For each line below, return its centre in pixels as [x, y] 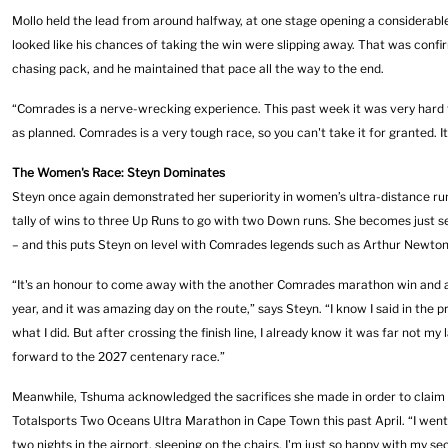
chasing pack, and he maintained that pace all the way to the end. [198, 68]
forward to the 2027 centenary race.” [118, 356]
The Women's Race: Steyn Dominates [118, 172]
